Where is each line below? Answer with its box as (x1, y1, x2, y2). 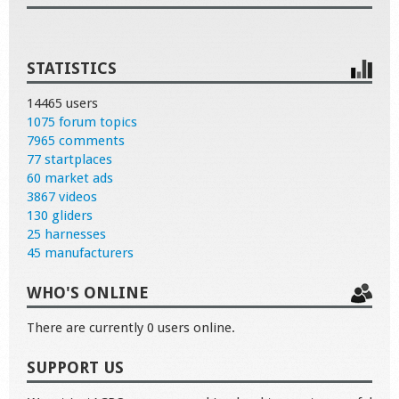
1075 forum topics (27, 113, 137, 130)
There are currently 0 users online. (27, 319, 235, 336)
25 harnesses (27, 225, 106, 242)
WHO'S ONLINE (27, 282, 149, 302)
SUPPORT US (27, 357, 124, 377)
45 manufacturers (27, 244, 134, 261)
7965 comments (27, 132, 125, 149)
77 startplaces (27, 151, 112, 167)
